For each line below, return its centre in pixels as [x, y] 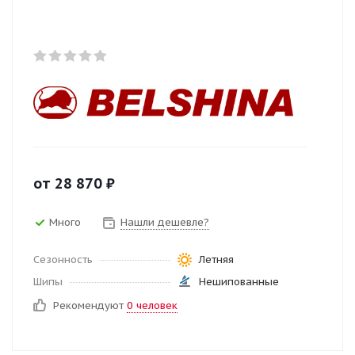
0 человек [152, 305]
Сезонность [63, 259]
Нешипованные [239, 281]
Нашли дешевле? [165, 223]
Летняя [216, 259]
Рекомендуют [90, 305]
